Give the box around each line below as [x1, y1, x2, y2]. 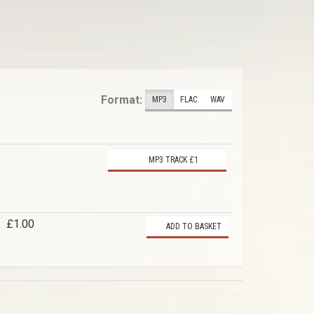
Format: [101, 93, 142, 107]
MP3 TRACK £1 [146, 155, 198, 165]
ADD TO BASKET [164, 221, 221, 232]
